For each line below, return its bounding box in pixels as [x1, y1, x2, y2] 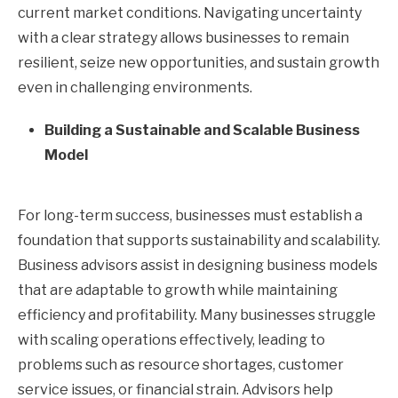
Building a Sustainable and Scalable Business [44, 121, 360, 139]
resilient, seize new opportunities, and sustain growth [18, 53, 379, 71]
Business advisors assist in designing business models [18, 256, 378, 274]
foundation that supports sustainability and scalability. [18, 231, 380, 249]
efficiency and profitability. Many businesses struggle [18, 306, 376, 323]
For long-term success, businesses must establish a [18, 206, 362, 224]
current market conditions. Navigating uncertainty [18, 4, 362, 21]
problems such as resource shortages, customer [18, 355, 344, 373]
